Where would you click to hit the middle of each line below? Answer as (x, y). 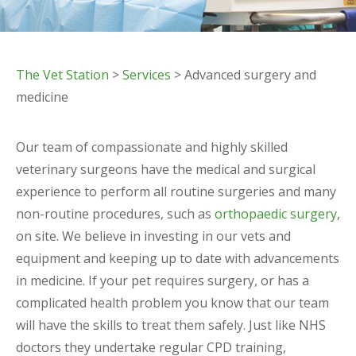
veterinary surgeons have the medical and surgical (166, 169)
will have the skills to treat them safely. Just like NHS (171, 325)
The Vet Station (62, 74)
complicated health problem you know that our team (172, 302)
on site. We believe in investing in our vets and (153, 236)
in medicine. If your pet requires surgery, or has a (163, 280)
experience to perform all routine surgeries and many (176, 191)
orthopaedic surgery (276, 213)
